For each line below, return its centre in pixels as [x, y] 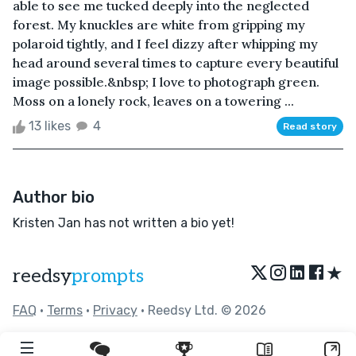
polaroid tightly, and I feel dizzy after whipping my [165, 43]
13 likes [50, 126]
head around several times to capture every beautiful [176, 62]
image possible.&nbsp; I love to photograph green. [166, 81]
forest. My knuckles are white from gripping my [159, 24]
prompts [108, 276]
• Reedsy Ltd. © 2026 [202, 310]
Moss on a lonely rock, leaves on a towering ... [153, 101]
